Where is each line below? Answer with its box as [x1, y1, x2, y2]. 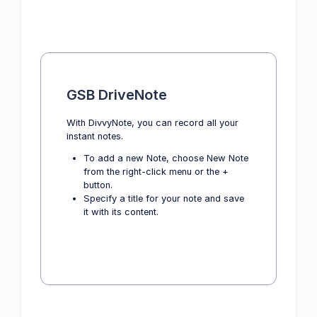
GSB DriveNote [67, 86, 167, 103]
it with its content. [83, 206, 158, 217]
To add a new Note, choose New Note [83, 152, 248, 163]
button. [83, 179, 113, 190]
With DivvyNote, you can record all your [67, 117, 238, 128]
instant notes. [67, 130, 123, 142]
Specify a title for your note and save [83, 192, 244, 204]
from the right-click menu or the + [83, 166, 229, 177]
